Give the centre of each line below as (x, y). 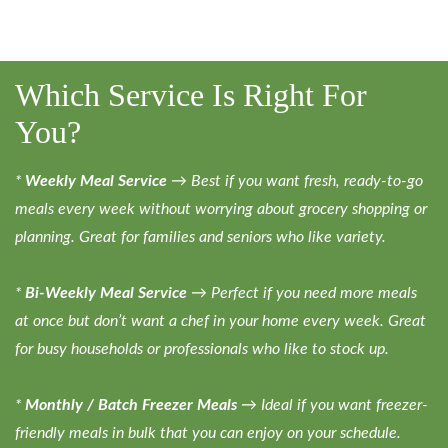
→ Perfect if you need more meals (302, 292)
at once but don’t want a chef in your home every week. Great (220, 320)
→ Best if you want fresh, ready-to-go (295, 180)
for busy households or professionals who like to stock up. (202, 348)
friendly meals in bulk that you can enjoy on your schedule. (208, 432)
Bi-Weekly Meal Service (106, 292)
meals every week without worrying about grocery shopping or (221, 208)
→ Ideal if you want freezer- (332, 404)
